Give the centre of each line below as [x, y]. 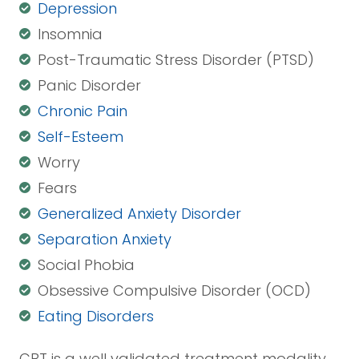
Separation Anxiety [105, 239]
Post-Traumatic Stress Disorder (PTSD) [176, 59]
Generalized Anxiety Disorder [140, 213]
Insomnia [71, 34]
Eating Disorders [96, 316]
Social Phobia [87, 264]
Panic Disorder [90, 85]
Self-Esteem [81, 136]
